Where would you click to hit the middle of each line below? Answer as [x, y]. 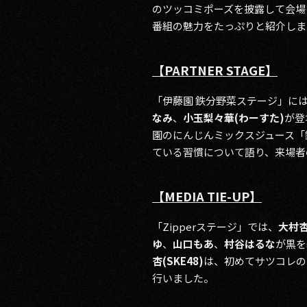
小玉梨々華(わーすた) [234, 118]
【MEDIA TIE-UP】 [207, 196]
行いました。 [183, 278]
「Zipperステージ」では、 [215, 226]
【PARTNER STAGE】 [215, 70]
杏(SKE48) [178, 261]
